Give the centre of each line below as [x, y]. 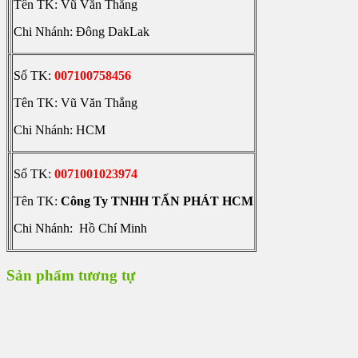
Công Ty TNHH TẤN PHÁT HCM [157, 201]
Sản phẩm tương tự [71, 275]
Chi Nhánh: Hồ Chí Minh [80, 228]
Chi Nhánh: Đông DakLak [82, 31]
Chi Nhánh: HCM [60, 129]
